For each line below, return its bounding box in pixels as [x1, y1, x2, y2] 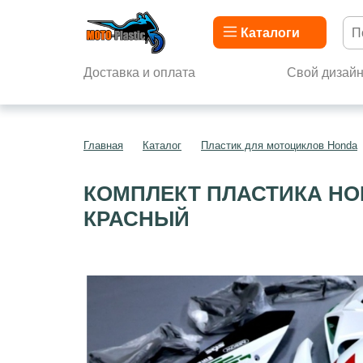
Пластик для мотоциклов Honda [201, 139, 357, 152]
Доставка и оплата [83, 66, 195, 79]
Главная [83, 139, 123, 152]
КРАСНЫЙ [83, 207, 190, 231]
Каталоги [240, 25, 300, 40]
